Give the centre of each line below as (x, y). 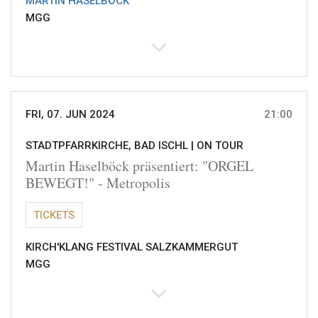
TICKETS (54, 215)
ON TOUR (220, 146)
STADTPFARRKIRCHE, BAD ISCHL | (111, 146)
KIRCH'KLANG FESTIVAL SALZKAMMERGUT (132, 247)
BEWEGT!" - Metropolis (98, 183)
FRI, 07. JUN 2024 (70, 115)
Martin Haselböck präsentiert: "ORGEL (139, 166)
